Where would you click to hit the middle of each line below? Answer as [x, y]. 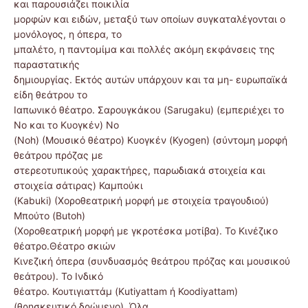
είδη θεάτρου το [51, 95]
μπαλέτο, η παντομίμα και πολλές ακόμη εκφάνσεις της [144, 49]
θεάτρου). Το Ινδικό [58, 276]
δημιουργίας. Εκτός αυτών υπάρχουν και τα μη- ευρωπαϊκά [151, 80]
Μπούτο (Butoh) [49, 216]
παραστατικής [47, 65]
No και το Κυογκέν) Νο [66, 125]
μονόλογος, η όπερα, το [68, 34]
